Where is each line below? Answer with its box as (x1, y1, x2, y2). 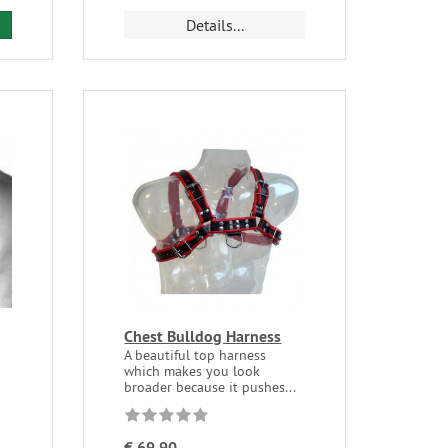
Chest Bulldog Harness (124, 325, 282, 347)
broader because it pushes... (124, 377, 297, 396)
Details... (185, 15, 244, 36)
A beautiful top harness (124, 345, 267, 364)
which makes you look (124, 361, 261, 380)
